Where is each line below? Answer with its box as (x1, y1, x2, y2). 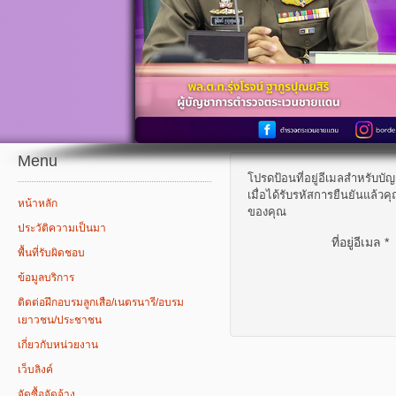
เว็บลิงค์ (18, 363, 53, 376)
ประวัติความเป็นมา (18, 222, 106, 234)
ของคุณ (247, 205, 286, 218)
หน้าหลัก (18, 197, 57, 209)
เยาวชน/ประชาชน (18, 314, 102, 326)
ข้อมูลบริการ (18, 271, 74, 284)
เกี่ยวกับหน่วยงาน (18, 339, 98, 351)
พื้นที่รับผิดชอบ (18, 247, 85, 259)
